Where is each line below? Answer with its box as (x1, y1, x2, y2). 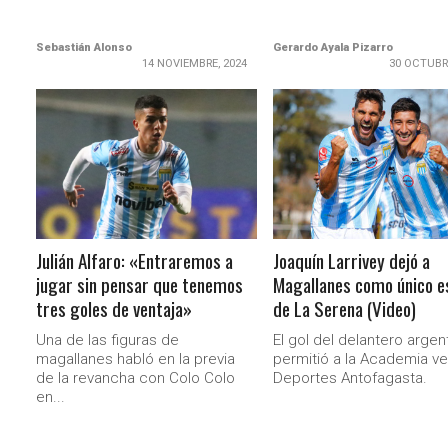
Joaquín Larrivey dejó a (272, 246, 430, 275)
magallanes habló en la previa (36, 350, 236, 368)
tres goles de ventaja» (36, 294, 193, 323)
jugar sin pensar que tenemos (36, 270, 244, 299)
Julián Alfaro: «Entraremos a (36, 246, 234, 275)
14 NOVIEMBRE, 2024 (141, 57, 247, 70)
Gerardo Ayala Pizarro (272, 41, 393, 54)
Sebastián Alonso (36, 41, 133, 54)
